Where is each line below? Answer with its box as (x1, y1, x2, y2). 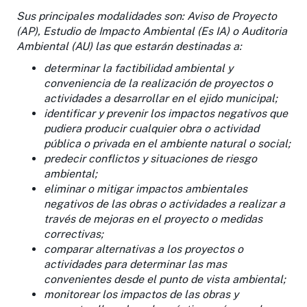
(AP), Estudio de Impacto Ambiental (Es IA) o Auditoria (16, 24, 287, 38)
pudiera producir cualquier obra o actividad (44, 121, 259, 135)
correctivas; (44, 227, 103, 241)
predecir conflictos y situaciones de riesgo (44, 151, 257, 165)
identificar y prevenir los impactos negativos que (44, 106, 288, 120)
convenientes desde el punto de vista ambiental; (44, 272, 286, 286)
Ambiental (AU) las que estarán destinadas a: (16, 39, 242, 53)
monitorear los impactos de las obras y (44, 287, 238, 301)
